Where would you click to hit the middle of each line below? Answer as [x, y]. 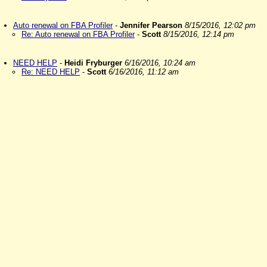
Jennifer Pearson [151, 25]
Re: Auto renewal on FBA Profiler [78, 34]
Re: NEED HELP [51, 72]
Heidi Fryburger [93, 63]
